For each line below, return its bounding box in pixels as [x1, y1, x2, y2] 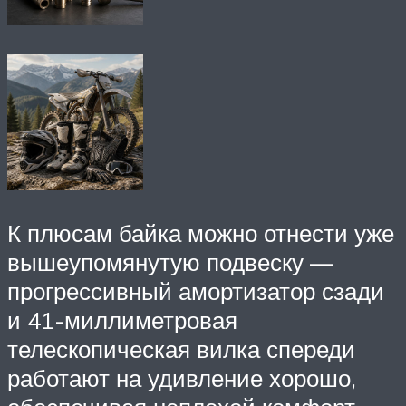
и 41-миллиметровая [7, 305, 237, 335]
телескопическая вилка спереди [7, 334, 355, 364]
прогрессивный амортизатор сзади [7, 276, 384, 306]
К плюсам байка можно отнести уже [7, 218, 394, 248]
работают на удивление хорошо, [7, 363, 356, 393]
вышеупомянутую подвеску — [7, 247, 333, 277]
